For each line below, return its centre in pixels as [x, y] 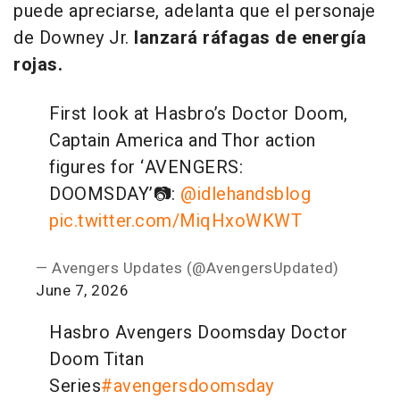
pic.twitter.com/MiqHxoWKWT [175, 221]
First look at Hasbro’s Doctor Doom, [199, 113]
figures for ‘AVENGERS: [146, 167]
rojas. [38, 64]
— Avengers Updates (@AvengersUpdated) [187, 268]
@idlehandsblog [246, 194]
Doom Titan [96, 359]
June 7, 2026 [82, 290]
